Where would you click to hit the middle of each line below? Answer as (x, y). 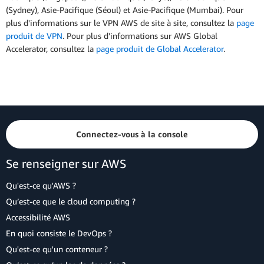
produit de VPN (34, 36)
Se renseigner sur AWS (66, 164)
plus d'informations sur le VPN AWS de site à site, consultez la (121, 23)
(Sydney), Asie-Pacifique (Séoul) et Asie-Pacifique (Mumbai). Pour (125, 10)
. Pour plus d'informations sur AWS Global (140, 36)
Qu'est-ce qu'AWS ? (41, 185)
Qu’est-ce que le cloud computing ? (71, 201)
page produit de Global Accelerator (160, 49)
